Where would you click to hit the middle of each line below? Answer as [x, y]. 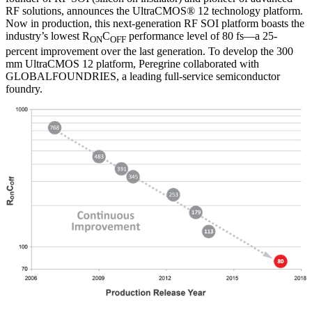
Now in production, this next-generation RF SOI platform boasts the [155, 23]
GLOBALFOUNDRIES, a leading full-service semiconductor [143, 76]
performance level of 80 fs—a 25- [202, 36]
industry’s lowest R [48, 36]
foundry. [24, 88]
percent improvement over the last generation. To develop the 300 [149, 51]
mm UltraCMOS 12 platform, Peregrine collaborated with [132, 63]
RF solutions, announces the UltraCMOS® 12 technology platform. [154, 10]
